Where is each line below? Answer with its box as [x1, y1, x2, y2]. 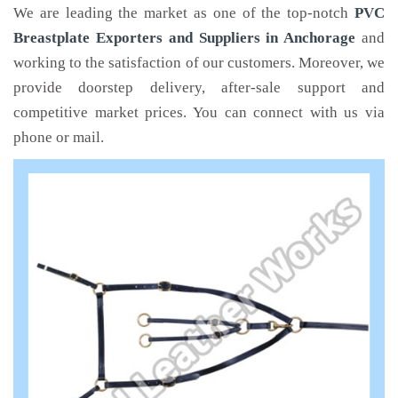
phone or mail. [13, 129, 104, 146]
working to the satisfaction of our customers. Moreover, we [13, 54, 385, 71]
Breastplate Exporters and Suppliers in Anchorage [13, 29, 356, 46]
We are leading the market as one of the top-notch [13, 4, 354, 21]
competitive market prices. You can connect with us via [13, 104, 385, 121]
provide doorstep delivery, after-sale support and [13, 79, 385, 96]
